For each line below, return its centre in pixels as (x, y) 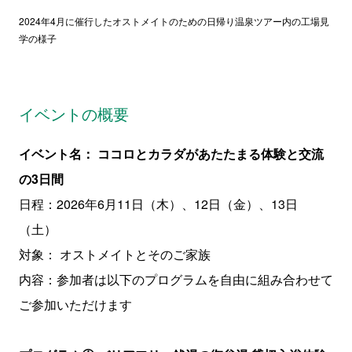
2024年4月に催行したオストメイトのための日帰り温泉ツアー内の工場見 (174, 20)
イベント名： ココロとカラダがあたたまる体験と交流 (171, 153)
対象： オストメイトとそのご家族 (114, 254)
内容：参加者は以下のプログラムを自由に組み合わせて (176, 279)
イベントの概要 (73, 113)
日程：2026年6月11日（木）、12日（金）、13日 (158, 203)
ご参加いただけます (75, 304)
